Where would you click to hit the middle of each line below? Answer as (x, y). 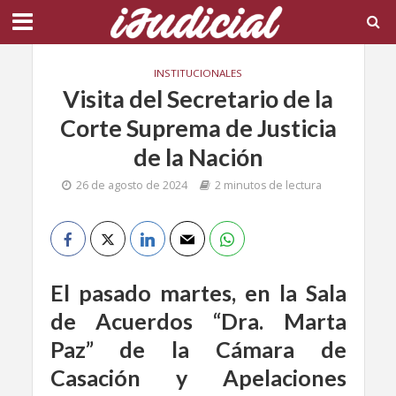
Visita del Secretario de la (198, 99)
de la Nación (198, 157)
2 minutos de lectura (268, 185)
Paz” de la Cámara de (198, 349)
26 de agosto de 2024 (132, 185)
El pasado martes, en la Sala (198, 293)
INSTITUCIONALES (198, 73)
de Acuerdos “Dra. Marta (198, 321)
